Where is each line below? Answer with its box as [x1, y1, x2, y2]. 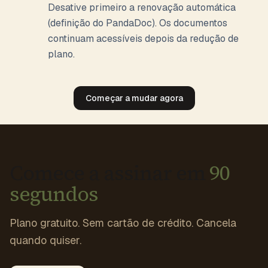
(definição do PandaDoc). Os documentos [48, 17, 227, 29]
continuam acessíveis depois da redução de [48, 32, 239, 45]
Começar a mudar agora [85, 93, 183, 103]
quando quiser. [10, 233, 81, 247]
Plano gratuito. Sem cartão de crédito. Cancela [10, 216, 236, 230]
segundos [10, 180, 98, 208]
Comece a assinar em [10, 159, 209, 187]
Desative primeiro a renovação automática [48, 1, 236, 14]
